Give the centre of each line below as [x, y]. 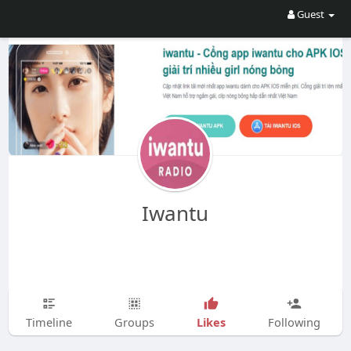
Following [294, 322]
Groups [134, 322]
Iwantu [175, 213]
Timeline [49, 322]
